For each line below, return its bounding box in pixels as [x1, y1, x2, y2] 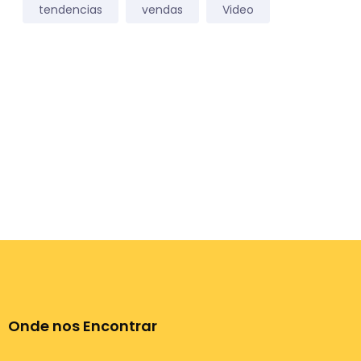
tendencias [39, 2, 102, 18]
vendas [142, 2, 183, 18]
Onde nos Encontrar [7, 316, 157, 336]
